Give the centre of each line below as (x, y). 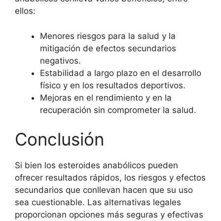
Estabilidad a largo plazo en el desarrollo (121, 73)
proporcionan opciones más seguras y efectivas (109, 215)
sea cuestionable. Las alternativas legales (98, 203)
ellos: (25, 11)
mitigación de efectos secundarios (108, 48)
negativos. (60, 60)
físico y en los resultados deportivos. (113, 85)
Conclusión (59, 139)
